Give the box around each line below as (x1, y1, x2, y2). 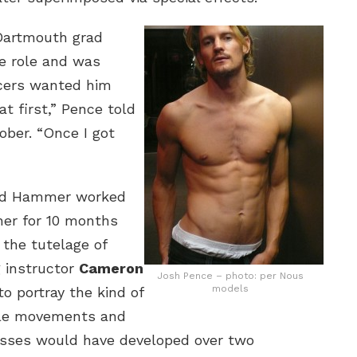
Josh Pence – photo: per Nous (156, 270, 304, 282)
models (211, 283, 249, 295)
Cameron (79, 260, 143, 277)
